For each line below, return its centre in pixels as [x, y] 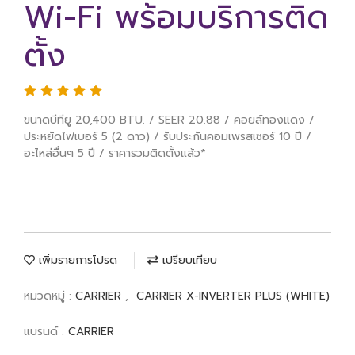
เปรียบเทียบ [188, 260]
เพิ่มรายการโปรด [76, 260]
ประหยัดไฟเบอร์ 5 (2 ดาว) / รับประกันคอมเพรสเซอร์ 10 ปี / [168, 137]
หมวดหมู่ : [50, 296]
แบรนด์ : [46, 332]
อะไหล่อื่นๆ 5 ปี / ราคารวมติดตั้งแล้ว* [115, 153]
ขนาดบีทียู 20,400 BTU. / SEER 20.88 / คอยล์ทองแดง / [169, 120]
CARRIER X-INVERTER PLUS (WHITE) [233, 296]
